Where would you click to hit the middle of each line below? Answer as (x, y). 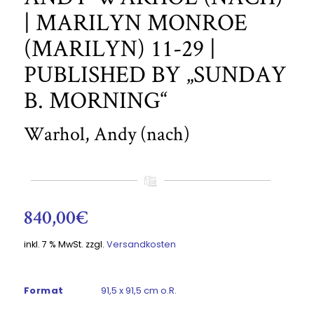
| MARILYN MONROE (135, 22)
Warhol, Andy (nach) (107, 134)
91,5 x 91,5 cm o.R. (138, 290)
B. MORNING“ (95, 100)
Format (43, 290)
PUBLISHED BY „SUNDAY (155, 74)
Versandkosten (141, 244)
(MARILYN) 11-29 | (120, 48)
